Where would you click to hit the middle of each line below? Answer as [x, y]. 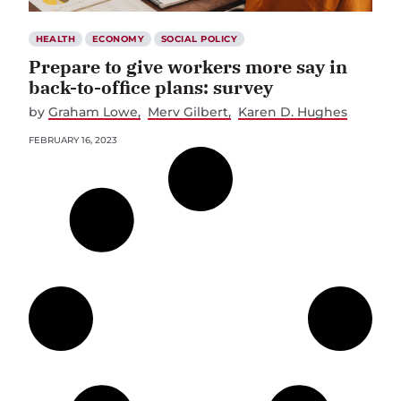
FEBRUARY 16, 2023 [73, 140]
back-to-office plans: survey [151, 87]
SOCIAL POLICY [199, 38]
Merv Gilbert [188, 111]
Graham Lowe [93, 111]
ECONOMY [118, 38]
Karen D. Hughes [293, 111]
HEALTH [55, 38]
